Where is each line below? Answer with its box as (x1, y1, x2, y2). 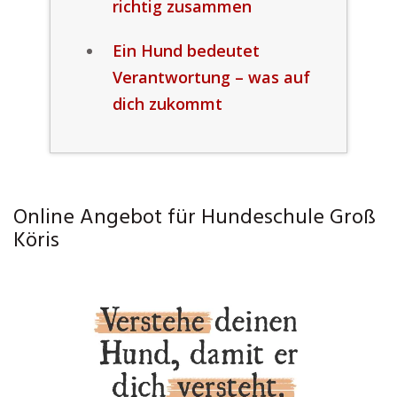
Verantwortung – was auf (112, 66, 310, 88)
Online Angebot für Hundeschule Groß (13, 201, 376, 235)
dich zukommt (112, 93, 222, 114)
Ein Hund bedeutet (112, 40, 260, 61)
